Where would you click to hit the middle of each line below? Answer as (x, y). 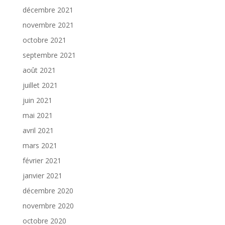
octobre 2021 (44, 40)
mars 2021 (40, 145)
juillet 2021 (40, 85)
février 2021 (42, 160)
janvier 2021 (42, 175)
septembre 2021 (49, 55)
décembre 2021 (48, 10)
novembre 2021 (48, 25)
